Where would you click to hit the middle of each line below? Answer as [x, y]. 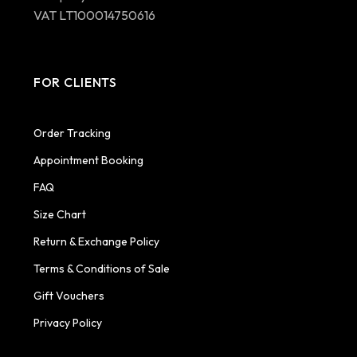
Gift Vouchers [69, 296]
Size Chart [60, 215]
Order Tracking [72, 133]
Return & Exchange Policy [96, 242]
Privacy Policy [68, 323]
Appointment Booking [88, 161]
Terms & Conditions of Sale [102, 269]
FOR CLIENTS [75, 82]
